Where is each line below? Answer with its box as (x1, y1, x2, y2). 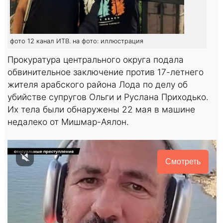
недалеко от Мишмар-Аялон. (7, 116, 129, 127)
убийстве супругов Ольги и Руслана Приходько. (7, 91, 209, 102)
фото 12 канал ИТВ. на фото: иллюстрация (10, 37, 143, 45)
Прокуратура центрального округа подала (7, 54, 184, 65)
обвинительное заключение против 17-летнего (7, 66, 204, 77)
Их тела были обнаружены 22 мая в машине (7, 104, 195, 114)
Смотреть (165, 157, 201, 166)
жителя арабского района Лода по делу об (7, 79, 188, 90)
